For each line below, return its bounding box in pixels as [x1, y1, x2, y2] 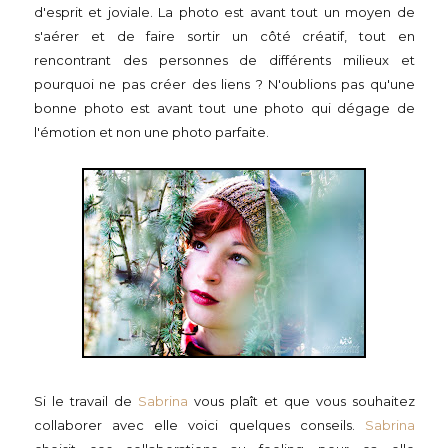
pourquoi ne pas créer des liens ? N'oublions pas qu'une [34, 76, 415, 92]
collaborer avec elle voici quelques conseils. [34, 417, 365, 433]
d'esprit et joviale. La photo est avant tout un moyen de [34, 4, 415, 20]
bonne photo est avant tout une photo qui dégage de [34, 100, 415, 116]
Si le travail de [34, 393, 138, 409]
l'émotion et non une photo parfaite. [34, 124, 272, 140]
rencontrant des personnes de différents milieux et [34, 52, 415, 68]
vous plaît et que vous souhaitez [187, 393, 415, 409]
